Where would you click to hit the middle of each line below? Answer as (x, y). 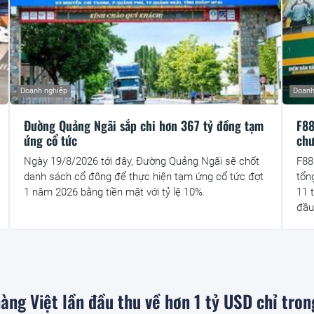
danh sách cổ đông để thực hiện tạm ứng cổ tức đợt (143, 177)
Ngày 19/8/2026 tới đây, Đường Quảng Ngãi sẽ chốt (141, 162)
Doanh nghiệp (43, 91)
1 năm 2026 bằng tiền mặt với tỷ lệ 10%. (114, 192)
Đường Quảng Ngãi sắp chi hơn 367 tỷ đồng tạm (143, 126)
